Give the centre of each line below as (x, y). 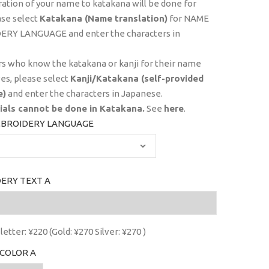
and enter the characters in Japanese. (84, 93)
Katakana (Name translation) (103, 18)
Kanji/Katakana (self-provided (137, 78)
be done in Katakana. (97, 108)
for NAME (188, 18)
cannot (33, 108)
